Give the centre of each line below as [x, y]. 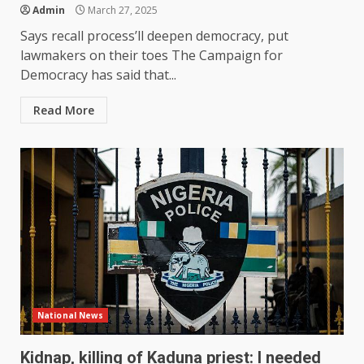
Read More [64, 110]
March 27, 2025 [121, 11]
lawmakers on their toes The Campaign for [152, 56]
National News [71, 316]
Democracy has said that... [98, 75]
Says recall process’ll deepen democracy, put [154, 36]
